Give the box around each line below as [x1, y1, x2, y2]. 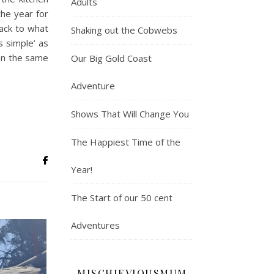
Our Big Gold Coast [71, 51, 152, 64]
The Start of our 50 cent [71, 191, 172, 204]
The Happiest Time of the [71, 135, 180, 148]
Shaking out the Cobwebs [71, 23, 177, 36]
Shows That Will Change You [71, 107, 189, 120]
